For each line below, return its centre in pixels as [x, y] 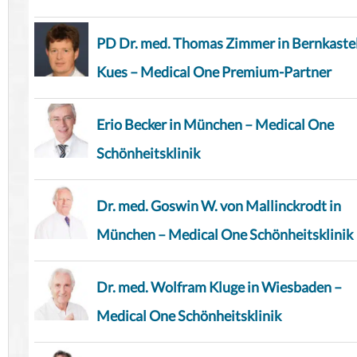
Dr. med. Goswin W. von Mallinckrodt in [219, 206]
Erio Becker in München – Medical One [215, 125]
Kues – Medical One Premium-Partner [214, 72]
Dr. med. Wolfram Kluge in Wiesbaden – [219, 287]
